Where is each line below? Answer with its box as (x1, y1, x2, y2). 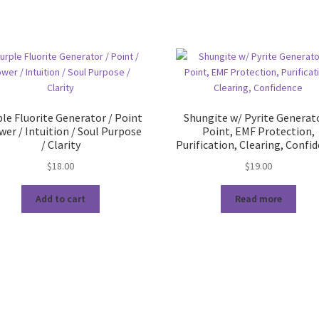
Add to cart (36, 192, 86, 206)
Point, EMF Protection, (202, 124, 315, 139)
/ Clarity (41, 137, 80, 152)
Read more (234, 192, 282, 206)
